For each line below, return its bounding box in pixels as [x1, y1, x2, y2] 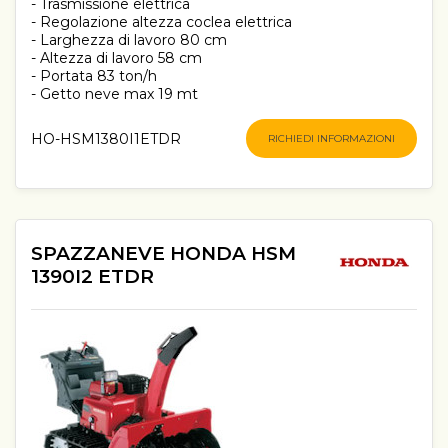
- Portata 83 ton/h [31, 67, 157, 86]
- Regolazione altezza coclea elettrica [31, 13, 292, 32]
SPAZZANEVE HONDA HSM [31, 241, 296, 265]
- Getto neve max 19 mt [31, 85, 198, 104]
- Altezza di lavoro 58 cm [31, 49, 202, 68]
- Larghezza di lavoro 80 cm [31, 31, 227, 50]
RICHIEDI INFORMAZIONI [268, 132, 395, 146]
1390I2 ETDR [31, 264, 154, 288]
